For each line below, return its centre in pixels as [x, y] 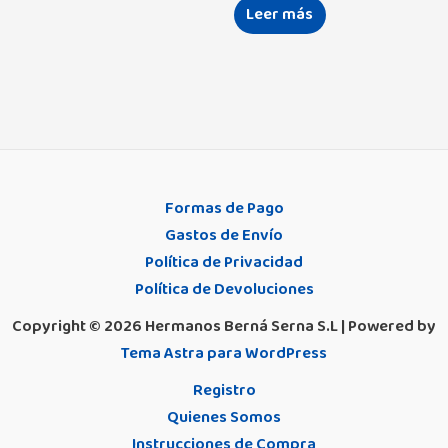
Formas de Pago [224, 207]
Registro [224, 389]
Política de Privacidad [224, 261]
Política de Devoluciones [224, 288]
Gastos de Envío [224, 234]
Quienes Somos [224, 416]
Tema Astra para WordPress [224, 352]
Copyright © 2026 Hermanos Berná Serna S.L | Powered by [224, 325]
